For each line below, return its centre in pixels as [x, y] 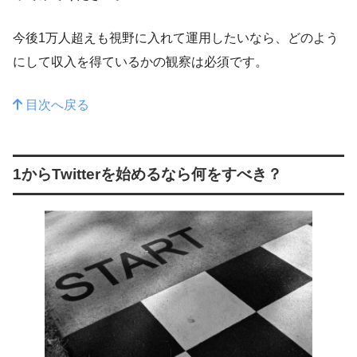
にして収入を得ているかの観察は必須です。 [140, 61]
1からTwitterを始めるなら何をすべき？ [147, 175]
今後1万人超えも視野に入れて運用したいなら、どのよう [176, 37]
